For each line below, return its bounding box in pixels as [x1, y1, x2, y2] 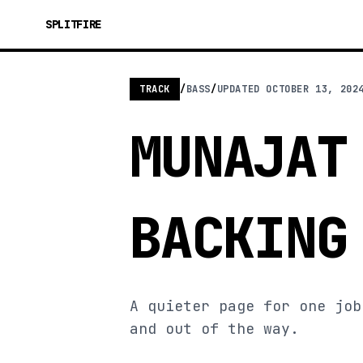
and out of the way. [130, 319, 299, 338]
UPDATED [216, 83, 267, 96]
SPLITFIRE [45, 17, 101, 32]
